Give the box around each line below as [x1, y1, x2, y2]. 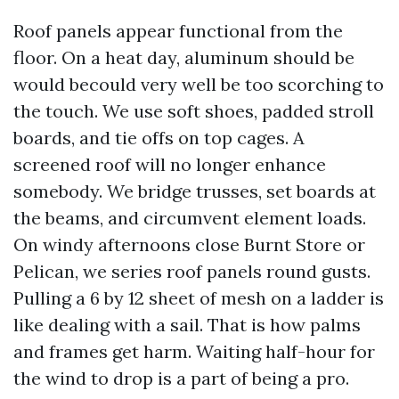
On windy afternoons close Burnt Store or [13, 233, 365, 256]
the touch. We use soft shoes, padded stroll [13, 100, 374, 122]
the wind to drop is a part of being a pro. [13, 367, 349, 389]
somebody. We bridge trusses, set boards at [13, 180, 376, 202]
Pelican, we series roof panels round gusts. [13, 260, 370, 282]
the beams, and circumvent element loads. [13, 207, 366, 229]
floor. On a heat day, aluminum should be [13, 46, 354, 69]
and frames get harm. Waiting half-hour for [13, 340, 375, 362]
